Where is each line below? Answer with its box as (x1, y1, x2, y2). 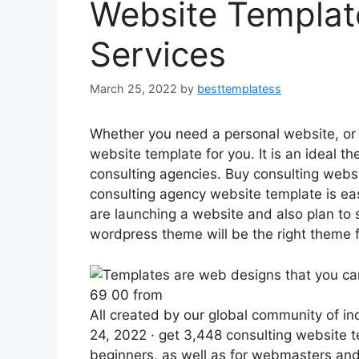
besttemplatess (197, 82, 281, 96)
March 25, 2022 (90, 82, 177, 96)
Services (90, 34, 226, 75)
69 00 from (90, 286, 163, 303)
